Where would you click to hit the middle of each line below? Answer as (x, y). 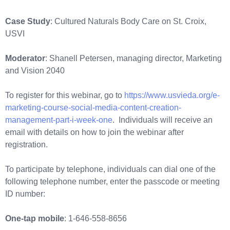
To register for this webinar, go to (65, 95)
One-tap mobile (35, 218)
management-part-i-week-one (59, 120)
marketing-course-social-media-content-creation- (93, 107)
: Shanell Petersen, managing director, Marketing (133, 58)
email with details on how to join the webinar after (94, 132)
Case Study (28, 21)
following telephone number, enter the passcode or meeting (112, 181)
